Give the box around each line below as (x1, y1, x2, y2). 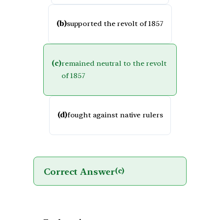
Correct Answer (44, 165, 115, 177)
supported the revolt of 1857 (66, 19, 164, 28)
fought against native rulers (67, 110, 163, 120)
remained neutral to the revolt (61, 58, 166, 68)
